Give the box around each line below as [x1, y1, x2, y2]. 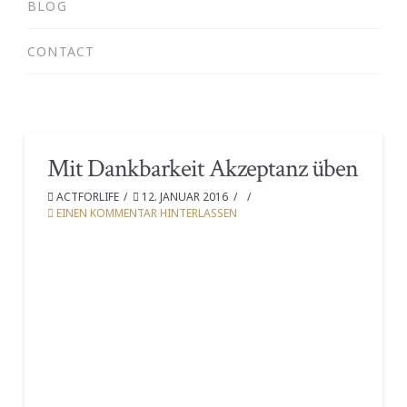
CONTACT [27, 42, 95, 60]
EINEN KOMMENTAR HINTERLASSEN [53, 204, 237, 221]
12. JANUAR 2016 [139, 188, 229, 204]
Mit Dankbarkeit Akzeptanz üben [46, 151, 359, 185]
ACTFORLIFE [53, 188, 119, 204]
